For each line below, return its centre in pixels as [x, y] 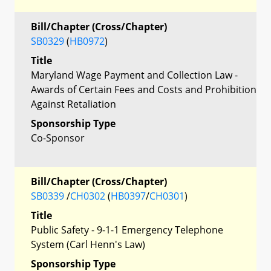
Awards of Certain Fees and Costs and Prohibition [144, 89]
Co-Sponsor [58, 138]
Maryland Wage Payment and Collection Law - [134, 75]
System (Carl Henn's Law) [88, 244]
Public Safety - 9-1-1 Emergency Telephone [127, 230]
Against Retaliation [73, 104]
